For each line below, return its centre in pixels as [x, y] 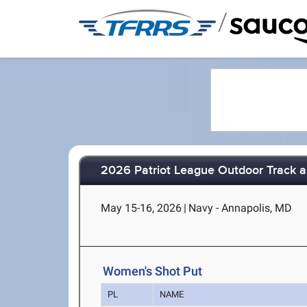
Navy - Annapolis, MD [241, 208]
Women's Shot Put [153, 271]
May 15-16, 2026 [142, 208]
